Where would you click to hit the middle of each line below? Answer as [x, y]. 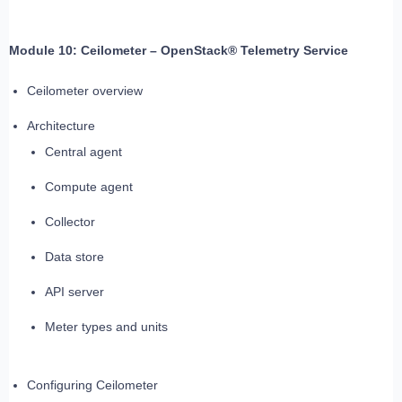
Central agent [83, 152]
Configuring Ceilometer [92, 385]
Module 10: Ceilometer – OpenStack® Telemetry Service [179, 51]
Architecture [61, 126]
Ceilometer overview [85, 91]
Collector [70, 222]
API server [74, 292]
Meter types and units [106, 327]
